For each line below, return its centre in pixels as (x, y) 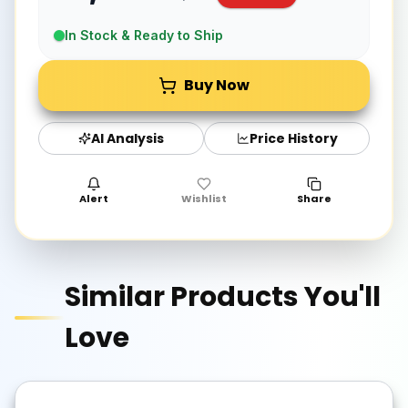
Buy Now (217, 86)
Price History (293, 138)
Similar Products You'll (222, 297)
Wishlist (204, 199)
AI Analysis (127, 138)
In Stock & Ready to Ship (144, 36)
